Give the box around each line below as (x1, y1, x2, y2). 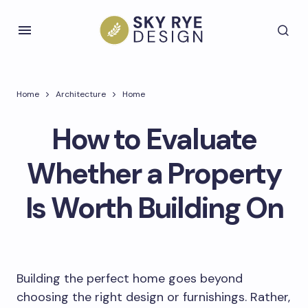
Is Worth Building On (25, 189, 283, 227)
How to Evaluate (51, 120, 257, 158)
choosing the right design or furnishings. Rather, (16, 289, 290, 305)
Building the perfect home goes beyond (16, 270, 243, 287)
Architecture (56, 89, 106, 100)
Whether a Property (27, 155, 281, 192)
